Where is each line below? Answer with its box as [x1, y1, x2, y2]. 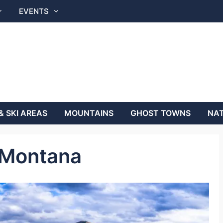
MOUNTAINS [64, 108, 113, 118]
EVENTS [19, 6, 49, 16]
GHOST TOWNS [130, 108, 191, 118]
